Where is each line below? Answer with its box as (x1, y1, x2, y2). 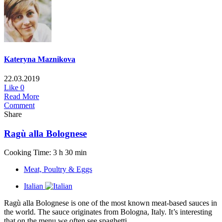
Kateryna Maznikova (4, 55, 75, 63)
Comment (4, 101, 35, 110)
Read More (4, 92, 39, 101)
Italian (24, 182, 43, 191)
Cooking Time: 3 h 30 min (4, 148, 87, 157)
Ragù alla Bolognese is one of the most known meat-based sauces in (4, 199, 217, 208)
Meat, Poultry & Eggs (24, 165, 92, 174)
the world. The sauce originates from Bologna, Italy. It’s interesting (4, 208, 212, 217)
